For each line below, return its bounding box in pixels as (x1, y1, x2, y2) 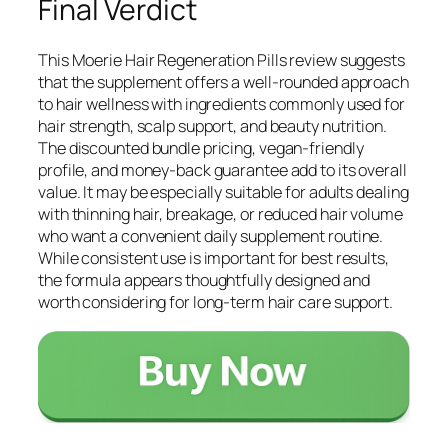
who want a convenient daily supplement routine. (38, 225, 384, 248)
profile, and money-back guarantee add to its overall (38, 159, 407, 182)
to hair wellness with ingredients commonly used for (38, 93, 405, 116)
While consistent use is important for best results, (38, 247, 389, 270)
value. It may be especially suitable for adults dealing (38, 181, 409, 204)
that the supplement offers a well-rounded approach (38, 71, 409, 94)
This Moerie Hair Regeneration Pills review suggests (38, 49, 405, 72)
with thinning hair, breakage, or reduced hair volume (38, 203, 403, 226)
